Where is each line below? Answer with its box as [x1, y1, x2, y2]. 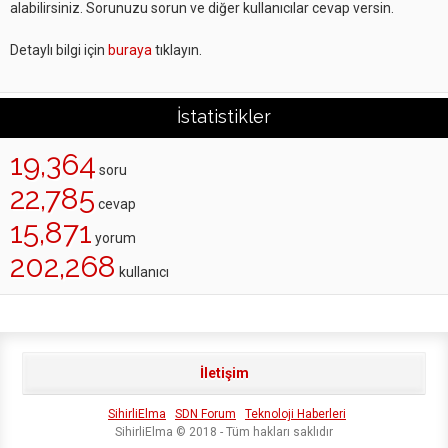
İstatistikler [177, 106, 271, 127]
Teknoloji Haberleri [245, 407, 346, 421]
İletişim [199, 365, 249, 381]
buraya [108, 42, 152, 58]
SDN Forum [175, 407, 236, 421]
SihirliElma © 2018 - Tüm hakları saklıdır [115, 425, 333, 439]
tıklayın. [152, 42, 202, 58]
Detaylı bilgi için [10, 42, 108, 58]
